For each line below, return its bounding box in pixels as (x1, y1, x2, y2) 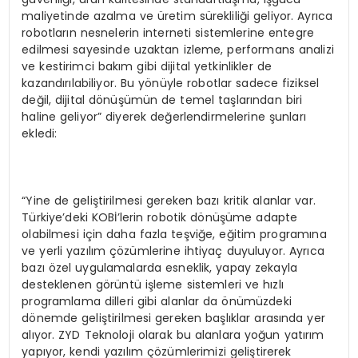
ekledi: (22, 125, 58, 141)
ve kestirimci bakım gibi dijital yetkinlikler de (22, 58, 272, 74)
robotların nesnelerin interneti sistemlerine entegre (22, 24, 315, 41)
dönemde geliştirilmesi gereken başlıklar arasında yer (22, 309, 325, 326)
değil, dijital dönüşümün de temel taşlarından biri (22, 91, 303, 108)
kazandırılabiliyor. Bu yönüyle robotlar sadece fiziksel (22, 74, 320, 91)
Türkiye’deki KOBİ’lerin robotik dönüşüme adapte (22, 209, 298, 225)
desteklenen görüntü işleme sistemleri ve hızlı (22, 276, 284, 292)
